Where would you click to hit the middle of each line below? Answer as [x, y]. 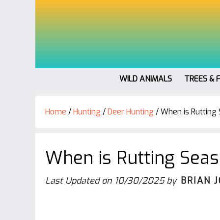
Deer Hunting [131, 112]
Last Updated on [80, 181]
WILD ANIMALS [146, 79]
